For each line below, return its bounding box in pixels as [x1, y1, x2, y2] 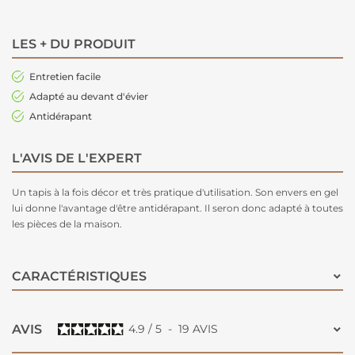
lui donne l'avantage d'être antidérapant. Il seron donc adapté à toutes [12, 202, 343, 215]
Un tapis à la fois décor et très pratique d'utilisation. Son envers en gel [12, 186, 338, 199]
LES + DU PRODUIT [12, 36, 136, 52]
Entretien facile [29, 71, 101, 83]
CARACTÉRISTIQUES [12, 269, 147, 284]
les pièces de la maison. [12, 218, 122, 231]
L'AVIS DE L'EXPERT [12, 151, 142, 166]
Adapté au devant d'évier [29, 90, 148, 103]
